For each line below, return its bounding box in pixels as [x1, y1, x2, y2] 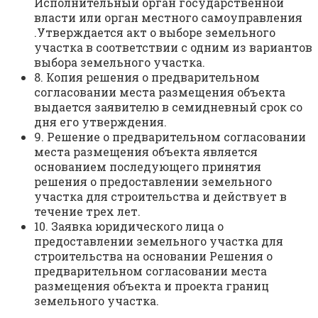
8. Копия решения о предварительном [34, 70, 260, 85]
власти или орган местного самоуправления [34, 10, 302, 26]
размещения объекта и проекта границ [34, 278, 269, 294]
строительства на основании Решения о [34, 248, 273, 264]
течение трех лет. [34, 204, 141, 219]
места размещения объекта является [34, 144, 258, 160]
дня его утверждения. [34, 114, 167, 130]
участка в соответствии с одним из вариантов [34, 40, 312, 55]
